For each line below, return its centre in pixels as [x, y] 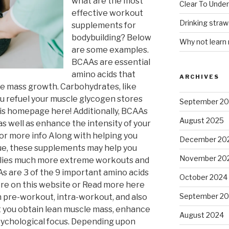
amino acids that [104, 75]
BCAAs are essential [111, 62]
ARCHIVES [199, 77]
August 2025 [201, 121]
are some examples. [110, 50]
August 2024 [201, 215]
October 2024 [203, 177]
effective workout [107, 13]
